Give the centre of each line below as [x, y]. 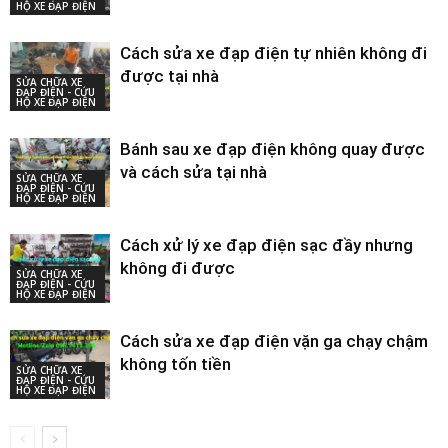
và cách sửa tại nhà [193, 172]
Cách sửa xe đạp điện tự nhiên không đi [273, 53]
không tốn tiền [175, 364]
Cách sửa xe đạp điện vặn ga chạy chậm [274, 341]
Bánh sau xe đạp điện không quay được [272, 149]
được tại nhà [169, 76]
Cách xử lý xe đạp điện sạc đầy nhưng [266, 245]
